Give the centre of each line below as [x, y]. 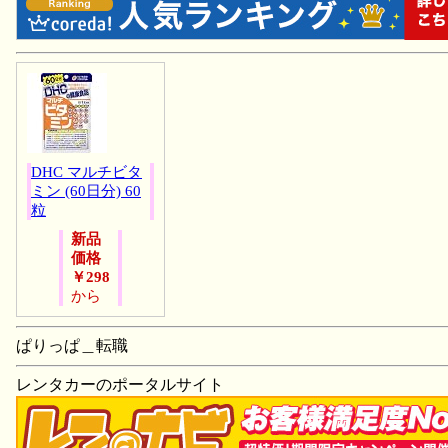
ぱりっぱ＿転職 [72, 345]
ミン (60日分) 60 [86, 190]
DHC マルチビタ [86, 171]
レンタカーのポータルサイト [120, 384]
